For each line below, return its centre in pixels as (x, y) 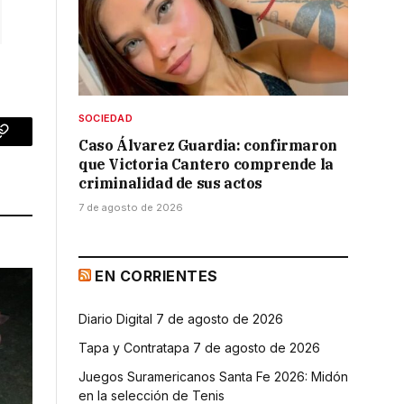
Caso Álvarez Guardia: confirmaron (208, 145)
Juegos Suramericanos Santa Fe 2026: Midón (213, 376)
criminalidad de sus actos (171, 183)
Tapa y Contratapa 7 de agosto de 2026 (199, 347)
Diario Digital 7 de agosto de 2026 (181, 318)
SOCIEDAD (106, 118)
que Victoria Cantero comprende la (206, 164)
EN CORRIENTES (156, 275)
